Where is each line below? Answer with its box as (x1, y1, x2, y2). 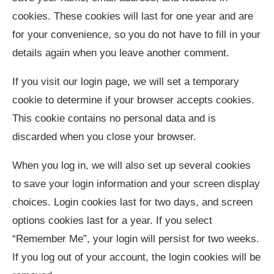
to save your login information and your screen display (12, 177, 260, 190)
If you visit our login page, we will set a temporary (12, 75, 239, 87)
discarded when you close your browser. (12, 130, 196, 143)
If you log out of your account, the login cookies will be (12, 251, 261, 263)
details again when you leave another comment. (12, 46, 229, 59)
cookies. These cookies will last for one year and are (12, 10, 253, 22)
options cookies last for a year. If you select (12, 214, 212, 226)
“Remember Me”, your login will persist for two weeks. (12, 232, 259, 245)
